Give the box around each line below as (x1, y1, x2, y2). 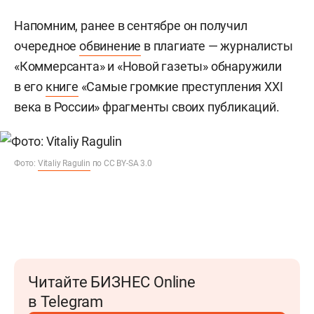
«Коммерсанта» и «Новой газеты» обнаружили (14, 59, 282, 74)
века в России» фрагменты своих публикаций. (14, 100, 280, 114)
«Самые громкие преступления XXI (78, 79, 283, 94)
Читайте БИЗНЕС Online (28, 273, 196, 291)
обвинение (79, 39, 142, 53)
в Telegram (28, 293, 103, 310)
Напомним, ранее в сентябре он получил (14, 18, 247, 33)
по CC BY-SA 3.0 (90, 158, 152, 168)
